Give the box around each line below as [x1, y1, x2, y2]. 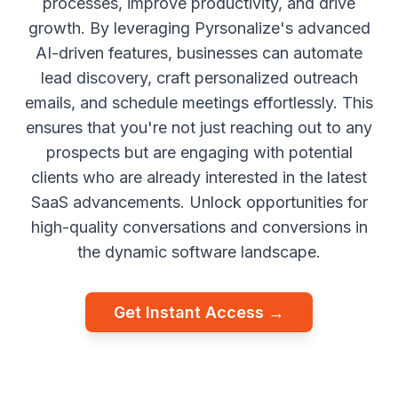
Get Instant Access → [114, 303, 284, 322]
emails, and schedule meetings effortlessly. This [25, 93, 373, 112]
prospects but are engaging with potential [45, 143, 353, 162]
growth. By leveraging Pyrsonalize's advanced [28, 19, 370, 37]
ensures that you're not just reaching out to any [26, 118, 372, 137]
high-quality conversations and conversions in [30, 218, 368, 236]
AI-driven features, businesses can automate [36, 44, 362, 62]
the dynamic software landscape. [77, 243, 321, 261]
